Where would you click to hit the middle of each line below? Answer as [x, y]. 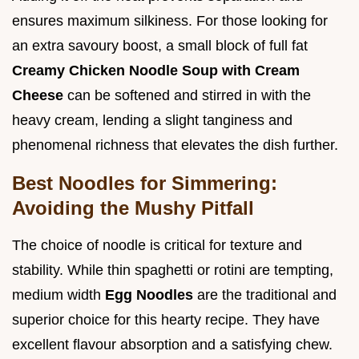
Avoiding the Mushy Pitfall [133, 208]
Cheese [40, 96]
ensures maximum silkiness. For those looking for [170, 21]
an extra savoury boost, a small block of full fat [160, 46]
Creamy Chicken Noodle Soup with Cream [156, 71]
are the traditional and [267, 295]
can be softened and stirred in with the [189, 96]
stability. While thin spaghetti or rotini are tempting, [173, 270]
